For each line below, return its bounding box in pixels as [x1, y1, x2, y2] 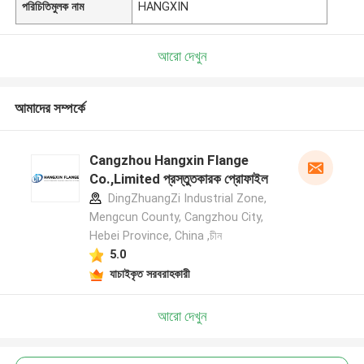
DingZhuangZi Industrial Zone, [104, 192, 266, 206]
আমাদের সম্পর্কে [14, 100, 85, 117]
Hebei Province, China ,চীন [89, 229, 222, 243]
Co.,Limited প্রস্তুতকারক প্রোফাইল [89, 171, 268, 188]
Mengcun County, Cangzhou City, [89, 210, 263, 224]
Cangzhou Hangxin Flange [89, 152, 249, 169]
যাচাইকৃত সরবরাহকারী [109, 266, 190, 280]
